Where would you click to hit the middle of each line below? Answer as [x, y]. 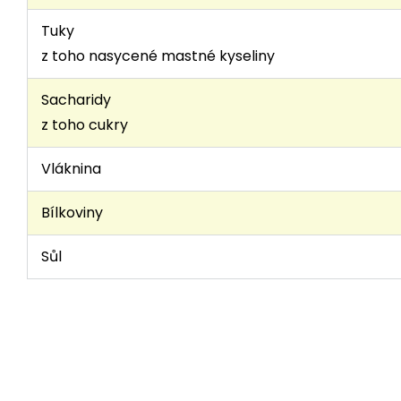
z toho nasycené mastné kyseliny [158, 56]
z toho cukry [85, 125]
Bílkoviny [72, 213]
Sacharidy [76, 100]
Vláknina [71, 169]
